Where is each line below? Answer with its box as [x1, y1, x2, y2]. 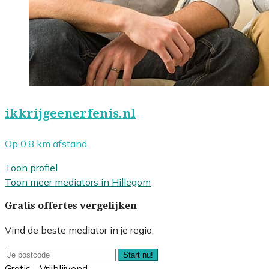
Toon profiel [5, 162, 58, 174]
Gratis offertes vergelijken [5, 200, 137, 212]
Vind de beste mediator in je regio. [5, 224, 154, 237]
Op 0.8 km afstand [5, 138, 87, 150]
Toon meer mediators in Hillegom [5, 176, 151, 189]
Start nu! [123, 250, 153, 260]
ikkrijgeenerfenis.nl [5, 106, 136, 121]
